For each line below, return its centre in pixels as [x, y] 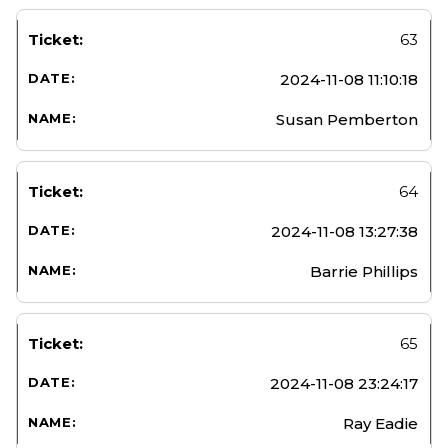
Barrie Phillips [364, 271]
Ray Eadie [380, 423]
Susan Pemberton [347, 119]
